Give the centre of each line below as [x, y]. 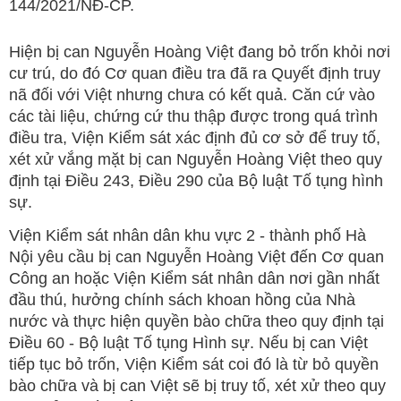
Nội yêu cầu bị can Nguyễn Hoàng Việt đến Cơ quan [196, 257]
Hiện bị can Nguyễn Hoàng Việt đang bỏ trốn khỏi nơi [200, 52]
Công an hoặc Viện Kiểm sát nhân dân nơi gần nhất [194, 278]
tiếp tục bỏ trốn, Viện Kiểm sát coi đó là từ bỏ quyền [194, 364]
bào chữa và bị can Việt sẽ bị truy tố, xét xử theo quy [197, 386]
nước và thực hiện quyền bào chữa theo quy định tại [196, 321]
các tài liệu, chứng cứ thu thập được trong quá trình [193, 116]
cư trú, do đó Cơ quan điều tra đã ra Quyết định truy [195, 73]
